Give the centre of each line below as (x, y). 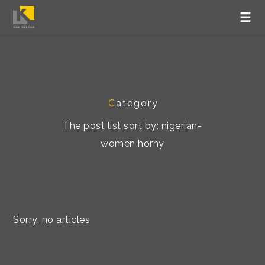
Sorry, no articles (52, 220)
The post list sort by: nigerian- (132, 126)
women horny (132, 143)
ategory (137, 103)
